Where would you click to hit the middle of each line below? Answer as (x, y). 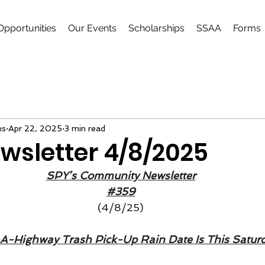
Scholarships (156, 28)
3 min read (85, 128)
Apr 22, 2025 (35, 128)
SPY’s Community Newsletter (121, 175)
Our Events (92, 28)
